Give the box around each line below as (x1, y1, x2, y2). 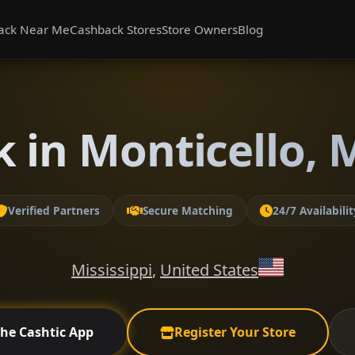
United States (160, 259, 258, 281)
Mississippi (71, 259, 152, 281)
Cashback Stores (70, 21, 162, 37)
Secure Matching (143, 203, 233, 218)
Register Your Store (174, 323, 296, 341)
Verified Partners (8, 203, 100, 218)
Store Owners (162, 21, 238, 37)
